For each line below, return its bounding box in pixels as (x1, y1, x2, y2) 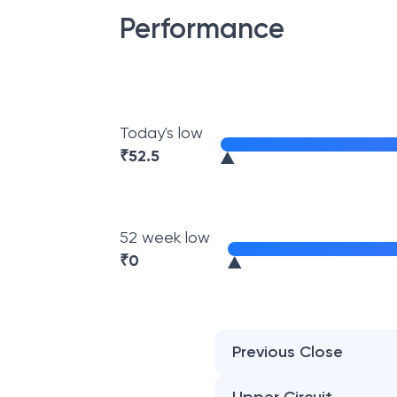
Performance (120, 12, 284, 45)
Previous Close (232, 342, 344, 362)
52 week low (120, 228, 210, 246)
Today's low (120, 123, 203, 142)
